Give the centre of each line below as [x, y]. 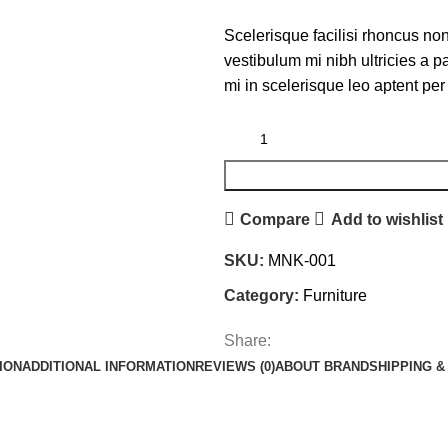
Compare [275, 219]
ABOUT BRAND [322, 367]
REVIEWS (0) [235, 367]
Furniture [335, 296]
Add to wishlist [386, 219]
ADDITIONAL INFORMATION [108, 367]
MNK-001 [302, 261]
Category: [261, 296]
